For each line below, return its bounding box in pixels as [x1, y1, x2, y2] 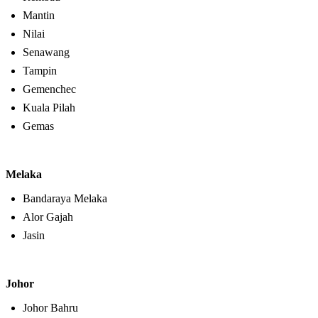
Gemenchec [23, 83, 76, 96]
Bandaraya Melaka [23, 192, 107, 205]
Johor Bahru [23, 302, 78, 314]
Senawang [23, 46, 70, 59]
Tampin [23, 65, 57, 77]
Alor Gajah [23, 211, 73, 224]
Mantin [23, 9, 55, 22]
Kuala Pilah [23, 102, 75, 114]
